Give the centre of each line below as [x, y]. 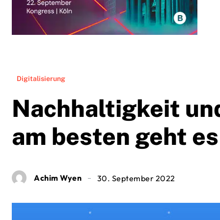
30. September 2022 [136, 179]
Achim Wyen [58, 178]
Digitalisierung [41, 79]
